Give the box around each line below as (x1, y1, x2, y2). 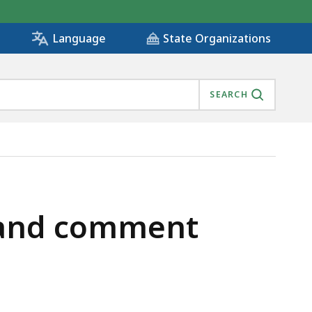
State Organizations (163, 31, 271, 47)
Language (52, 31, 106, 47)
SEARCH (210, 88, 248, 101)
